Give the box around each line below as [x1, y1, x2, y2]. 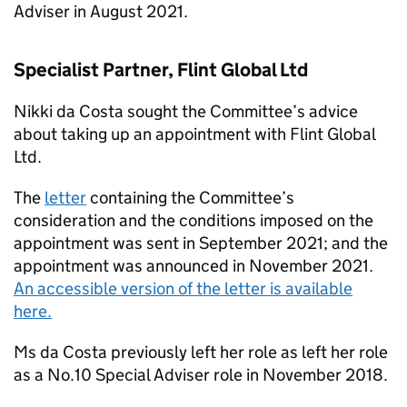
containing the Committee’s [86, 187, 294, 209]
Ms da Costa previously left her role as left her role [14, 342, 388, 363]
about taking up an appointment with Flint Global [14, 124, 375, 145]
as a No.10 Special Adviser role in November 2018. [14, 364, 388, 386]
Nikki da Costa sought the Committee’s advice [14, 101, 358, 123]
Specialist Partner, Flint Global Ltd [14, 58, 308, 83]
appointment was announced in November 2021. [14, 255, 373, 277]
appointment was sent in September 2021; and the [14, 233, 388, 254]
